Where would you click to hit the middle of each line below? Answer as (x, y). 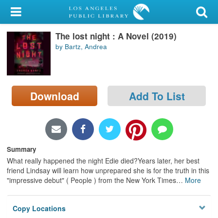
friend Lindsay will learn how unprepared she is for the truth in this (108, 170)
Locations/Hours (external (52, 109)
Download (54, 96)
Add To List (157, 96)
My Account (27, 12)
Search (19, 85)
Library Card (44, 36)
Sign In (35, 60)
